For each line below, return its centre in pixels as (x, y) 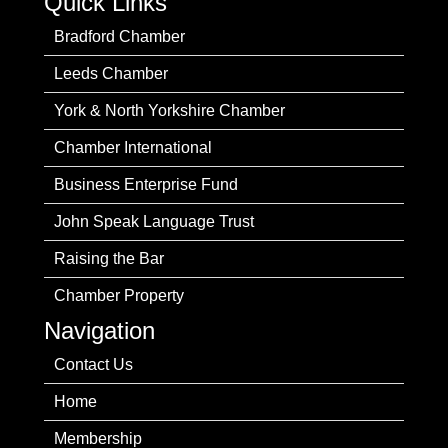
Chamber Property (119, 295)
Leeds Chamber (111, 73)
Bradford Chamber (119, 36)
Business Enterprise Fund (146, 184)
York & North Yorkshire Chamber (169, 110)
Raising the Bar (109, 258)
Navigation (99, 330)
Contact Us (93, 364)
